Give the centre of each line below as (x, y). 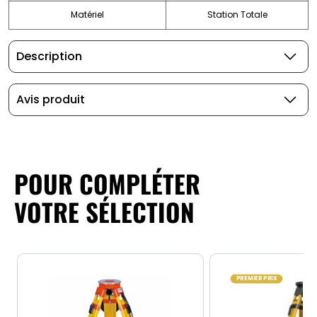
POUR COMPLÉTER (107, 183)
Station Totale (237, 15)
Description (49, 57)
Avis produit (51, 100)
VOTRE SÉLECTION (104, 211)
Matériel (87, 15)
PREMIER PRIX (257, 278)
